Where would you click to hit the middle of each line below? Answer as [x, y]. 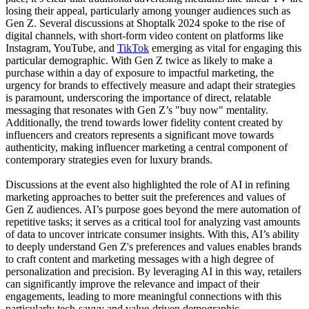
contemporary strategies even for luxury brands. [109, 160]
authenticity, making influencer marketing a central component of [147, 148]
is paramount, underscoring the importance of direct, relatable [138, 98]
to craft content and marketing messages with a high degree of [140, 259]
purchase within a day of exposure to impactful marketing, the [140, 73]
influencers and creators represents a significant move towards [140, 135]
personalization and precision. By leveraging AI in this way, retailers [153, 272]
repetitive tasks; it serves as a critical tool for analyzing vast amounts [153, 222]
